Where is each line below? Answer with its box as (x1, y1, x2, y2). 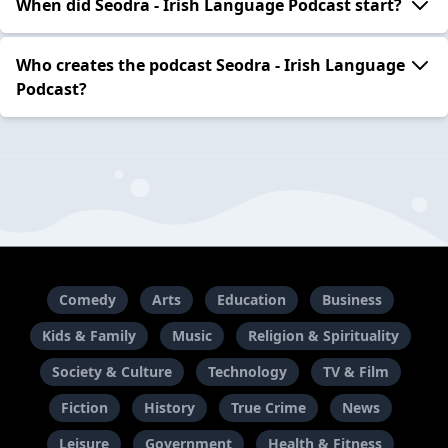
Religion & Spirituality (247, 326, 399, 346)
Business (321, 290, 382, 310)
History (143, 398, 195, 418)
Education (216, 290, 286, 310)
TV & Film (322, 362, 389, 382)
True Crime (230, 398, 306, 418)
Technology (207, 362, 287, 382)
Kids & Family (41, 326, 136, 346)
